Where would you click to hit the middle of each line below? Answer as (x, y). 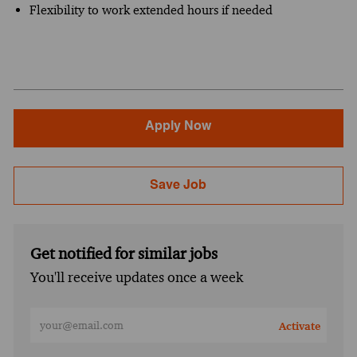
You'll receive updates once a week (136, 277)
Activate (300, 326)
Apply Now (178, 126)
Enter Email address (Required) (115, 314)
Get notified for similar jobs (124, 253)
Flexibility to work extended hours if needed (151, 10)
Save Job (178, 185)
